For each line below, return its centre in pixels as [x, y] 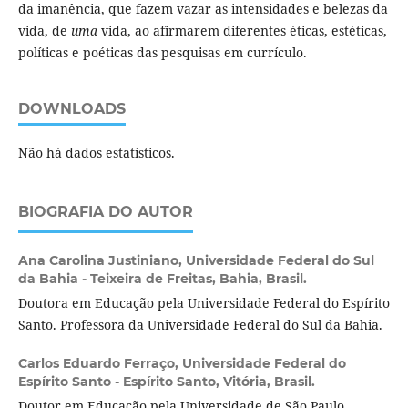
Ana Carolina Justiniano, [102, 260]
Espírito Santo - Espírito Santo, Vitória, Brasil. [166, 381]
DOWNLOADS [71, 108]
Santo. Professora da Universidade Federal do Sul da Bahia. [200, 324]
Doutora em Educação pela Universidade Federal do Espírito [204, 302]
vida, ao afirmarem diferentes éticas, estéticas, [242, 30]
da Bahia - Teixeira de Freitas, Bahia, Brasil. [162, 278]
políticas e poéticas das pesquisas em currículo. [162, 52]
